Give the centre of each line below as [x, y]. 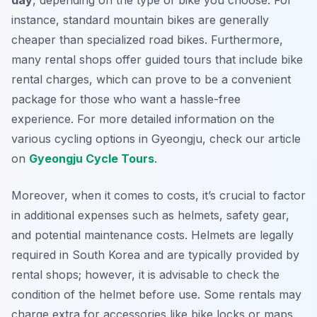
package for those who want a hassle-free [126, 99]
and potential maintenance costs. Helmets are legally [152, 235]
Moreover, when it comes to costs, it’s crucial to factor [158, 196]
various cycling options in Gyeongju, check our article [156, 139]
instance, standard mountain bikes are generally [140, 20]
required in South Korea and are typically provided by [155, 255]
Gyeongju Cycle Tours [92, 159]
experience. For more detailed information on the [143, 119]
